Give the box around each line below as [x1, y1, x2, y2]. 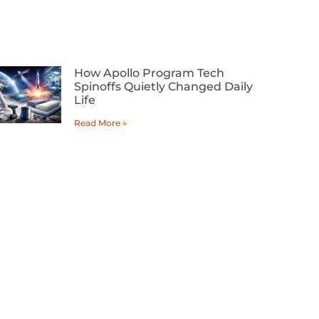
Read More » [74, 117, 127, 129]
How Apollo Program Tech [74, 66, 224, 80]
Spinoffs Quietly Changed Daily [74, 80, 253, 94]
